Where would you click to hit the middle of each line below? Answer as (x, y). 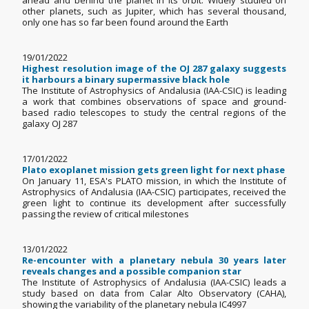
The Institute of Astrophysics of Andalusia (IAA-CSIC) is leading (154, 91)
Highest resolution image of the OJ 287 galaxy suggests (154, 69)
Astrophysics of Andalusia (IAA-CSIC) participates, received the (154, 192)
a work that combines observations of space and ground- (154, 102)
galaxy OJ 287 (52, 124)
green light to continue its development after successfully (154, 203)
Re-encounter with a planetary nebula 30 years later (154, 260)
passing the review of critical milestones (110, 214)
